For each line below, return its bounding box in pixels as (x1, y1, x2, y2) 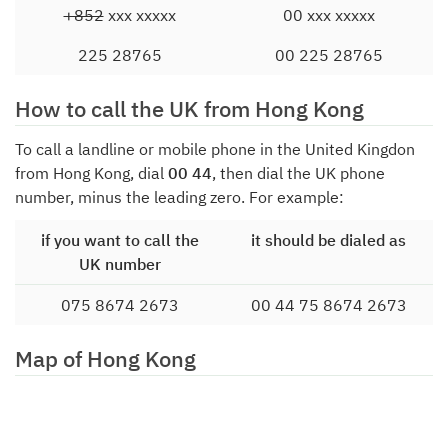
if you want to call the (40, 230, 199, 250)
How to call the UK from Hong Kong (15, 94, 364, 123)
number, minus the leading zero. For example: (15, 187, 344, 207)
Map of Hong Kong (15, 344, 196, 373)
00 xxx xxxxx (282, 5, 375, 25)
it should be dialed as (251, 230, 406, 250)
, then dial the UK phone (212, 163, 385, 183)
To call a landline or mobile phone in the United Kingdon (15, 139, 415, 159)
